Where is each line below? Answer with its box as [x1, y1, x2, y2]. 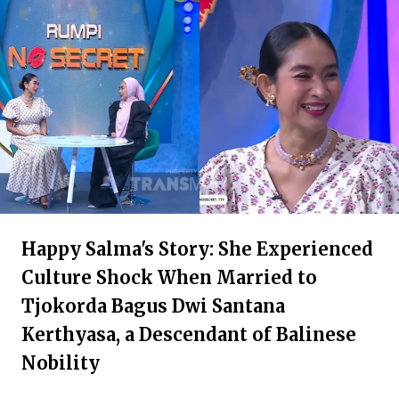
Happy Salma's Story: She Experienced [21, 238, 373, 260]
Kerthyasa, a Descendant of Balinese [21, 323, 356, 346]
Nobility [21, 352, 100, 374]
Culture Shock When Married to [21, 266, 317, 289]
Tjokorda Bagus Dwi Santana [21, 295, 285, 317]
